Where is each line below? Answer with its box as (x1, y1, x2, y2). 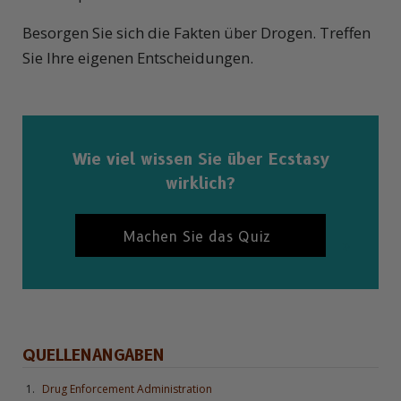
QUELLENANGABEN (22, 346, 165, 365)
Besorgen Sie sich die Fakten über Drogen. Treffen (22, 22, 371, 44)
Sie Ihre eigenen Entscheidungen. (22, 47, 253, 69)
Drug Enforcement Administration (42, 380, 213, 397)
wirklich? (166, 174, 235, 194)
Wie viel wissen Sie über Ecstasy (72, 149, 329, 170)
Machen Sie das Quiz (123, 227, 270, 245)
